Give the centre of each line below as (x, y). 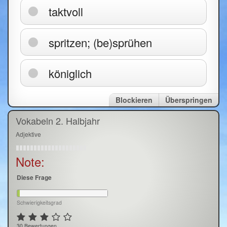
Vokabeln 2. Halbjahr (58, 120)
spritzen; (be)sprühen (100, 43)
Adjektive (28, 134)
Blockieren (134, 100)
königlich (70, 73)
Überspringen (189, 100)
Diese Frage (34, 177)
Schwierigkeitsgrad (39, 202)
